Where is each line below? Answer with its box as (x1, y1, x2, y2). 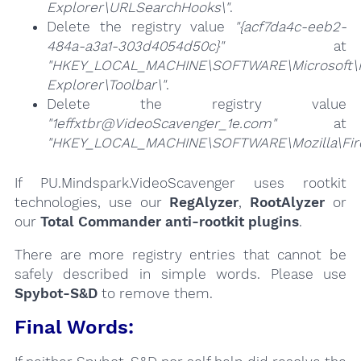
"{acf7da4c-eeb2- (234, 19, 347, 35)
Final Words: (14, 315, 134, 338)
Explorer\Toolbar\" (46, 77, 166, 93)
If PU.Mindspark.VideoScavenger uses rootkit (14, 175, 347, 192)
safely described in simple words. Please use (14, 266, 347, 283)
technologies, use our (14, 194, 170, 211)
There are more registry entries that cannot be (14, 247, 347, 263)
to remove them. (97, 285, 213, 302)
